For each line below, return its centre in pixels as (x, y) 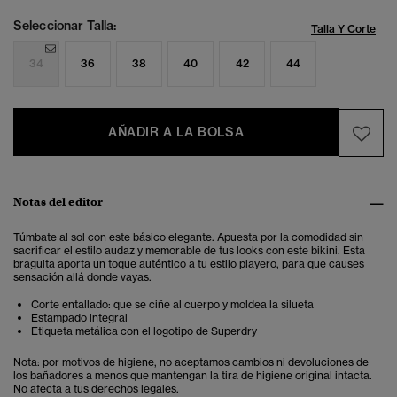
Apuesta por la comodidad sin (290, 237)
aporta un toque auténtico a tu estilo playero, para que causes (211, 264)
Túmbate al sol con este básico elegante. (115, 237)
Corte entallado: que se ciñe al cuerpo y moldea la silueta (172, 305)
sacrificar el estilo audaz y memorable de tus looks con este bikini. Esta (189, 251)
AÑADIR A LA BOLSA (176, 132)
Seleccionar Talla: (65, 26)
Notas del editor (58, 202)
